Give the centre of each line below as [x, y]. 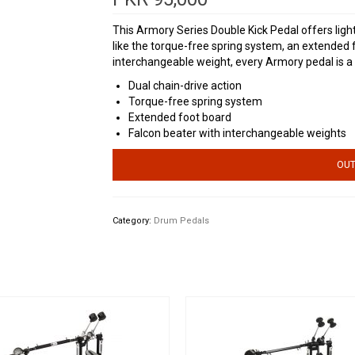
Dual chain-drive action [185, 86]
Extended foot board [179, 118]
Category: [133, 221]
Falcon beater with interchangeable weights [237, 134]
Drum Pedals [181, 221]
